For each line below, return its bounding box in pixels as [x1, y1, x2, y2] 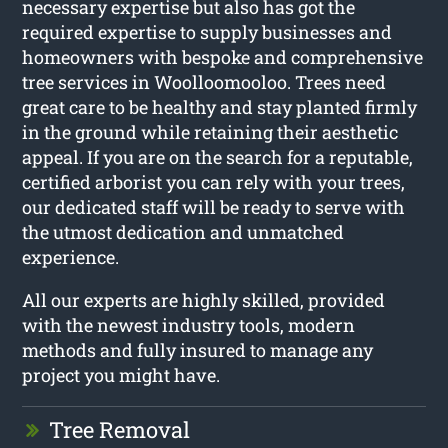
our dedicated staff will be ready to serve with [22, 194, 406, 219]
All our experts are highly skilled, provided [22, 287, 386, 312]
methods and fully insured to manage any [22, 337, 374, 362]
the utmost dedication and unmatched [22, 219, 345, 244]
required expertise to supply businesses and [22, 19, 393, 44]
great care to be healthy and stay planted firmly [22, 94, 418, 119]
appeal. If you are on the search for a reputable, [22, 144, 414, 169]
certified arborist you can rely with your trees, [22, 169, 406, 194]
